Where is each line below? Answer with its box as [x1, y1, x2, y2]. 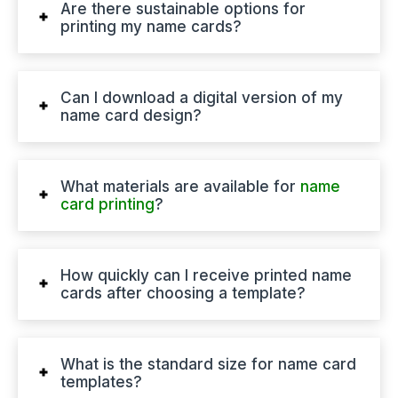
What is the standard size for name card [60, 354, 356, 373]
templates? [60, 372, 142, 391]
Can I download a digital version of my [60, 88, 343, 107]
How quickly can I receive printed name [60, 266, 352, 284]
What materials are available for [60, 177, 300, 195]
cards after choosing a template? [60, 283, 306, 302]
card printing [60, 195, 155, 213]
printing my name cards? [60, 17, 242, 36]
